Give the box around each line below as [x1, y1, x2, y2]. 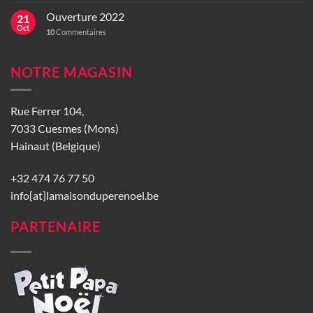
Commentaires [54, 27, 106, 36]
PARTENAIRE [10, 217, 101, 235]
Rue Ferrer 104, [10, 104, 84, 118]
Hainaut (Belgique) [10, 139, 101, 153]
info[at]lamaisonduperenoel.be [10, 188, 159, 202]
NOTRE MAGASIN [10, 63, 133, 80]
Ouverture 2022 [46, 9, 124, 23]
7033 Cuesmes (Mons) [10, 122, 119, 136]
